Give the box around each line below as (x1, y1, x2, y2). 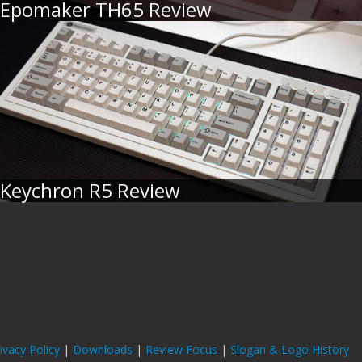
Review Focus (145, 342, 217, 357)
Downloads (73, 342, 133, 357)
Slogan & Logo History (230, 342, 349, 357)
